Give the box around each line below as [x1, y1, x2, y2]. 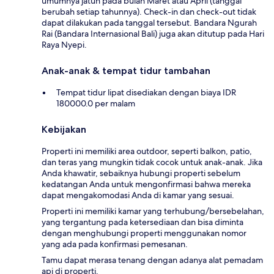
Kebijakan [42, 124, 86, 136]
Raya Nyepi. [42, 39, 87, 51]
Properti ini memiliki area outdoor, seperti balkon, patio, [42, 146, 252, 157]
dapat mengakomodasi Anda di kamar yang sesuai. [42, 190, 234, 201]
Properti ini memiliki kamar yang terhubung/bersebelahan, [42, 206, 264, 217]
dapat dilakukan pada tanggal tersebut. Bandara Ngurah [42, 17, 257, 29]
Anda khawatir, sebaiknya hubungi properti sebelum [42, 168, 240, 179]
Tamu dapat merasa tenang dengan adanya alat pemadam [42, 254, 263, 266]
